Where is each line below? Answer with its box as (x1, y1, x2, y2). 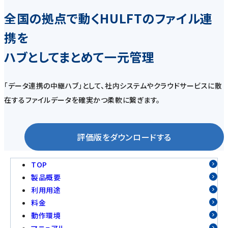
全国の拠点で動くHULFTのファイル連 (4, 9, 212, 27)
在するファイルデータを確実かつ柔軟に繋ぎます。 (4, 94, 160, 105)
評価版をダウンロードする (77, 130, 172, 143)
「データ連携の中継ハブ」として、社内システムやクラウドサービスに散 (4, 80, 222, 91)
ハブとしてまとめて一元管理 (4, 48, 155, 66)
